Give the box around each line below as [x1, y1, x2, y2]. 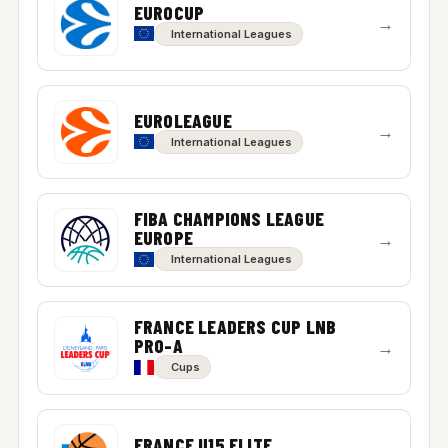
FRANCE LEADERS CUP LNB [133, 315, 337, 338]
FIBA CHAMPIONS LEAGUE [133, 207, 324, 230]
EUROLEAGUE [133, 108, 232, 132]
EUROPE [133, 226, 194, 249]
